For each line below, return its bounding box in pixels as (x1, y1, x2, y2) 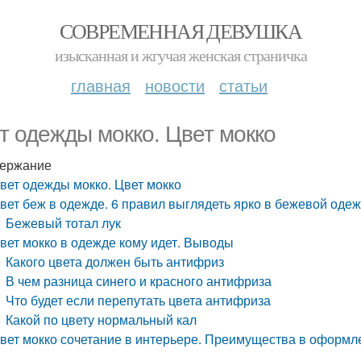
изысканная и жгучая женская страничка (54, 44, 307, 66)
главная (71, 73, 131, 97)
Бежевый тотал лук (6, 214, 122, 232)
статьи (219, 73, 268, 97)
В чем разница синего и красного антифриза (6, 272, 272, 290)
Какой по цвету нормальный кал (6, 310, 197, 329)
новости (145, 73, 205, 97)
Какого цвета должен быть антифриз (6, 252, 225, 271)
